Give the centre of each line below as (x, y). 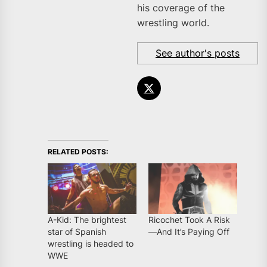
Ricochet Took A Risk (189, 220)
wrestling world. (173, 23)
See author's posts (198, 53)
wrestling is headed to (91, 244)
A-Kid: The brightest (87, 220)
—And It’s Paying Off (189, 232)
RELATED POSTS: (78, 152)
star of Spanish (77, 232)
